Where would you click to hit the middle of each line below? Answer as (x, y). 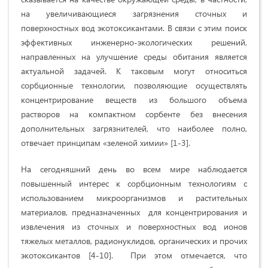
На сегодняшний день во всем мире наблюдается (134, 169)
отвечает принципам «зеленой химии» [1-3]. (106, 142)
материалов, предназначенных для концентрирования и (134, 212)
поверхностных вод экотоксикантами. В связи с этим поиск (134, 28)
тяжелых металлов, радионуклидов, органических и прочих (134, 240)
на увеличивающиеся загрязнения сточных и (134, 13)
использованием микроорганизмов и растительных (134, 197)
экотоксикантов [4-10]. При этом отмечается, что (134, 255)
